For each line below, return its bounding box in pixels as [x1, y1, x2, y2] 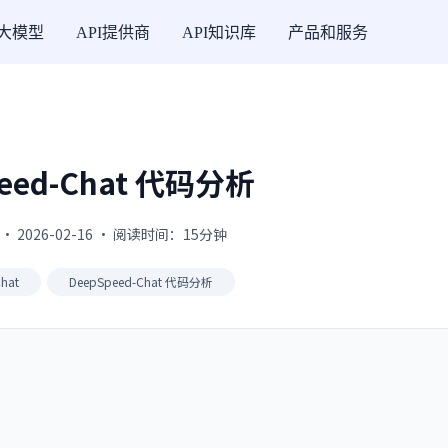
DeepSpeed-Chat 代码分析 [68, 273, 213, 290]
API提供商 [76, 23, 150, 41]
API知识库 [182, 23, 256, 41]
